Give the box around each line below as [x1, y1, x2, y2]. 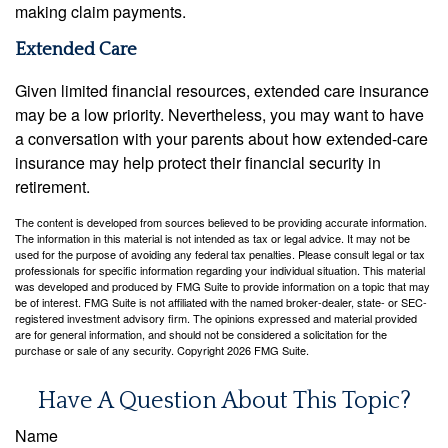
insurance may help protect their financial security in [15, 151, 381, 175]
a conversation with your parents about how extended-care [15, 127, 428, 151]
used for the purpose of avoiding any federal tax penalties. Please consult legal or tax [15, 246, 425, 263]
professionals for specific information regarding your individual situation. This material [15, 262, 425, 279]
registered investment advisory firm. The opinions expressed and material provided [15, 310, 417, 327]
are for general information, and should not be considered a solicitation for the [15, 326, 387, 343]
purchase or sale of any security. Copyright [15, 342, 227, 359]
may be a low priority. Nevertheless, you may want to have [15, 103, 424, 127]
